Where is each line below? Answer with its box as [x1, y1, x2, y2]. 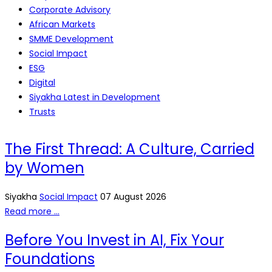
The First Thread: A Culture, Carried [5, 139, 254, 159]
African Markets [29, 18, 95, 31]
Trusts [29, 106, 55, 118]
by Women [5, 158, 84, 178]
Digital [29, 76, 55, 89]
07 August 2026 [100, 190, 166, 203]
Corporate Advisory [29, 4, 110, 16]
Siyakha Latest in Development [29, 91, 160, 104]
